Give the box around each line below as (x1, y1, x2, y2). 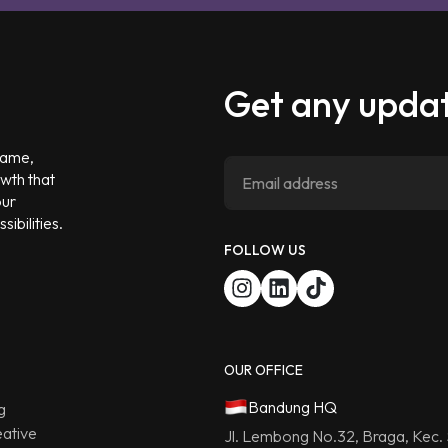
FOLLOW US (224, 240, 306, 259)
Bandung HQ (248, 396, 337, 417)
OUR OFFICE (224, 360, 303, 379)
